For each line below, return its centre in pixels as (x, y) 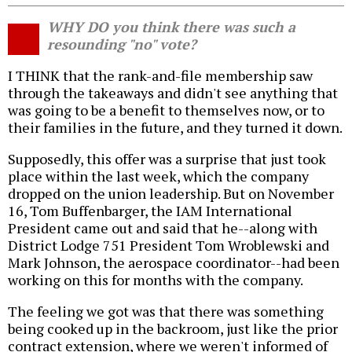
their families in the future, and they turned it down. (175, 128)
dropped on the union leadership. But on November (171, 194)
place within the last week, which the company (158, 176)
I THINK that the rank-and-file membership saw (160, 76)
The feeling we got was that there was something (166, 312)
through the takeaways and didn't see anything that (173, 93)
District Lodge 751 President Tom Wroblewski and (169, 246)
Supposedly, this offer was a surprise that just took (167, 159)
